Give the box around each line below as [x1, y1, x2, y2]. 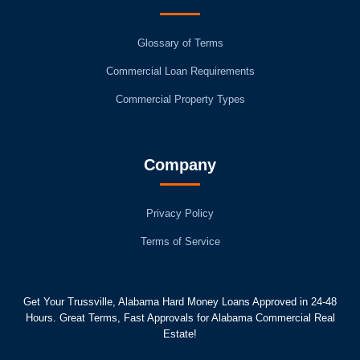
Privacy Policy [146, 207, 214, 219]
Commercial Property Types [115, 92, 245, 105]
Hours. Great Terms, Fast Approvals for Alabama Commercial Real [25, 311, 335, 324]
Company [144, 155, 216, 174]
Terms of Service [140, 235, 220, 247]
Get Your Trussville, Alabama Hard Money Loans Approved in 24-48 [23, 295, 337, 308]
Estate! [163, 327, 197, 340]
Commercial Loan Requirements [105, 64, 255, 77]
